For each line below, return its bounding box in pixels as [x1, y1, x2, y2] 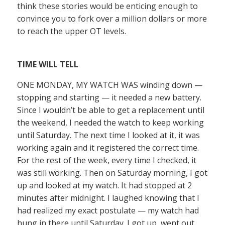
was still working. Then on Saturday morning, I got [17, 167, 207, 178]
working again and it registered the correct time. [17, 142, 199, 153]
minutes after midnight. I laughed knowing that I [17, 192, 199, 203]
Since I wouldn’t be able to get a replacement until [17, 104, 204, 116]
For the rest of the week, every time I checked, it [17, 155, 196, 166]
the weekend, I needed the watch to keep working [17, 117, 204, 128]
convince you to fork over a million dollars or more [17, 13, 207, 24]
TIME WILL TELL [17, 59, 78, 70]
